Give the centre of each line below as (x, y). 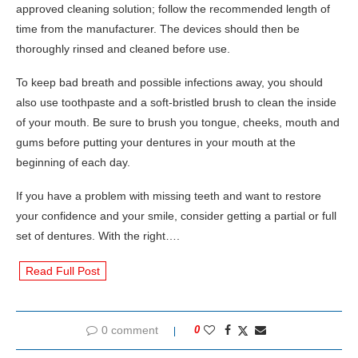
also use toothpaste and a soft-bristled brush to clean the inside (176, 102)
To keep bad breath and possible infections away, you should (169, 82)
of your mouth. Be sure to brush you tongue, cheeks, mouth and (178, 122)
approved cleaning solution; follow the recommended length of (173, 8)
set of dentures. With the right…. (98, 235)
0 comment (129, 330)
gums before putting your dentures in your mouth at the (156, 142)
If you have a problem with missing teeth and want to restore (169, 195)
